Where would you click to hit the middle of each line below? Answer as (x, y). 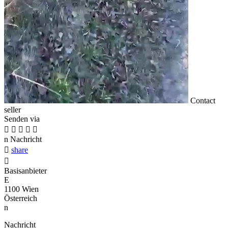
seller (12, 110)
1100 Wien (21, 189)
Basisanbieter (25, 171)
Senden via (22, 119)
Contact (203, 101)
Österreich (21, 198)
